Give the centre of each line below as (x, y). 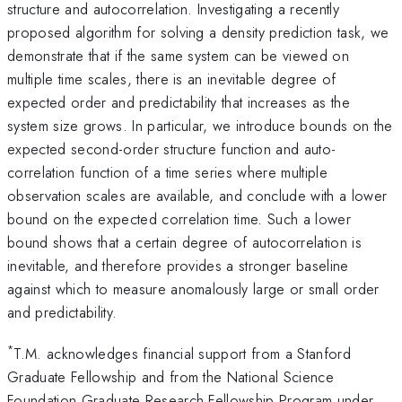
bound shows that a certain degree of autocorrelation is (185, 242)
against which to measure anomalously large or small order (193, 288)
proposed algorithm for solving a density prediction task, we (198, 32)
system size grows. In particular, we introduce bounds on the (200, 125)
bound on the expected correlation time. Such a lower (179, 218)
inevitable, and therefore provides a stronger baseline (178, 265)
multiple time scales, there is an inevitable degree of (172, 79)
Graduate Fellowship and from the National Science (171, 377)
